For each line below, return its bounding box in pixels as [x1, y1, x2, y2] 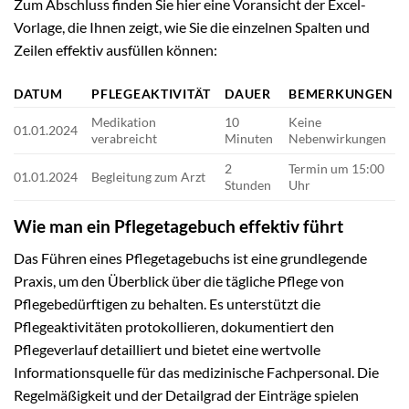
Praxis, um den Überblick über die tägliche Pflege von [14, 271, 344, 289]
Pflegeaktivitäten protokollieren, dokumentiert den [14, 317, 334, 335]
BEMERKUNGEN [288, 86, 394, 102]
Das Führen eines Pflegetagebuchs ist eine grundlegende [14, 248, 367, 267]
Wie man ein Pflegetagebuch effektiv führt [14, 215, 343, 237]
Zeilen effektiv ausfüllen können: [14, 41, 217, 59]
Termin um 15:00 [288, 161, 385, 177]
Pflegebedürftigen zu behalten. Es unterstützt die [14, 294, 320, 312]
